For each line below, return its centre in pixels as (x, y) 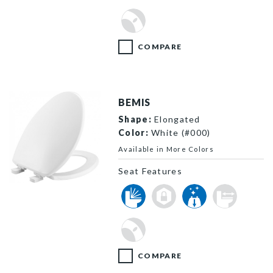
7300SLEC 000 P (46, 189)
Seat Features (150, 171)
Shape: (135, 119)
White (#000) (179, 132)
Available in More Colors (166, 149)
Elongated (176, 119)
